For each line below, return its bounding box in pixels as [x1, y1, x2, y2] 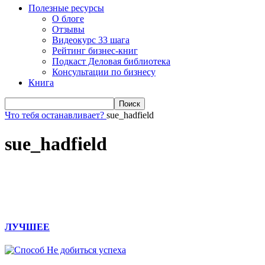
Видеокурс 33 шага [52, 34, 130, 45]
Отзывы [52, 24, 85, 34]
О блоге [52, 13, 84, 24]
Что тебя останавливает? [5, 109, 104, 120]
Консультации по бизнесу [52, 66, 156, 77]
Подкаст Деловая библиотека [52, 56, 170, 66]
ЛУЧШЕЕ [5, 221, 50, 232]
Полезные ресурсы [28, 2, 104, 13]
